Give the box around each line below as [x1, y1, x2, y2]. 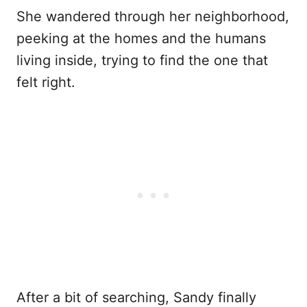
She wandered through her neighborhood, [16, 8, 289, 25]
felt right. [16, 74, 75, 90]
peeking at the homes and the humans [16, 30, 266, 47]
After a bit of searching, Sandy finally [16, 289, 256, 306]
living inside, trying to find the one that [16, 52, 268, 69]
